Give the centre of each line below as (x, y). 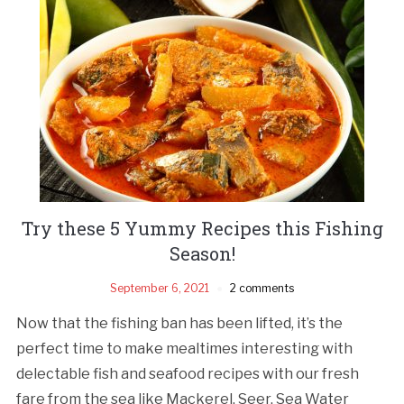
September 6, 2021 (160, 288)
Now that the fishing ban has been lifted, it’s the (179, 323)
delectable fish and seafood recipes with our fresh (187, 373)
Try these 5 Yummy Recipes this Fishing (202, 228)
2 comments (262, 288)
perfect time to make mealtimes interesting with (184, 348)
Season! (202, 253)
